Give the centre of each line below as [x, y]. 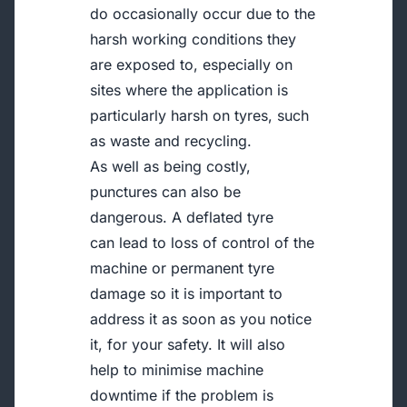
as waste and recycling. [171, 141]
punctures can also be [166, 192]
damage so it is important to [187, 293]
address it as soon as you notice [201, 319]
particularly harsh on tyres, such [200, 115]
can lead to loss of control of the [203, 243]
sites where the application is [189, 90]
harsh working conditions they [194, 39]
